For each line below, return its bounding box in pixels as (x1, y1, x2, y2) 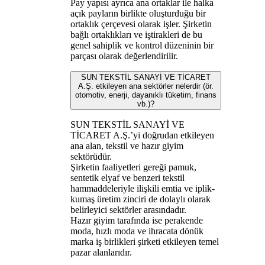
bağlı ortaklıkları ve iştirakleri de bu (70, 29, 202, 40)
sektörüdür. (70, 151, 112, 161)
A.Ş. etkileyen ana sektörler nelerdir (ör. (77, 81, 214, 91)
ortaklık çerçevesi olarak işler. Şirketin (70, 18, 212, 29)
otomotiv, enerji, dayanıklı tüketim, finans (75, 90, 216, 99)
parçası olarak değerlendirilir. (70, 50, 178, 61)
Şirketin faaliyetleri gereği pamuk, (70, 161, 196, 172)
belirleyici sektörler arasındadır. (70, 204, 186, 215)
